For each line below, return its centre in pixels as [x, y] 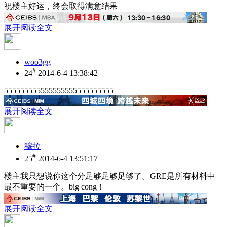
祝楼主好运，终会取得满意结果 [61, 6]
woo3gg [37, 62]
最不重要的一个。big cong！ [54, 187]
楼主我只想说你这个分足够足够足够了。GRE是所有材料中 [110, 176]
